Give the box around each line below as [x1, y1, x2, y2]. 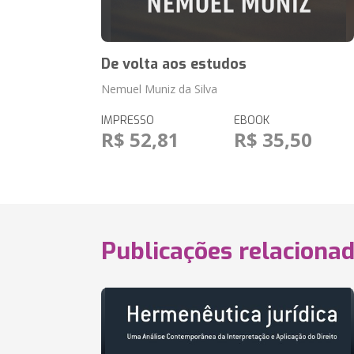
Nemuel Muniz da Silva [101, 81, 218, 96]
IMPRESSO [101, 113, 155, 128]
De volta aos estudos [101, 55, 247, 73]
